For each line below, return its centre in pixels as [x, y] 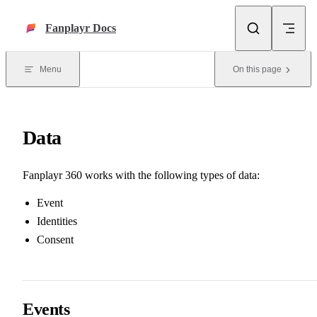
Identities [57, 221]
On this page [257, 69]
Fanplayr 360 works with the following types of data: [141, 175]
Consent [55, 239]
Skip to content [45, 16]
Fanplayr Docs [81, 28]
